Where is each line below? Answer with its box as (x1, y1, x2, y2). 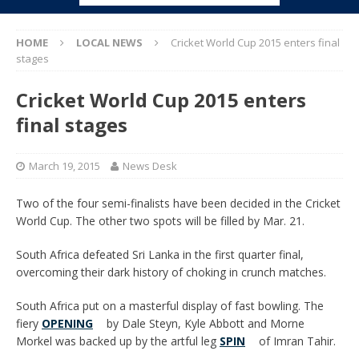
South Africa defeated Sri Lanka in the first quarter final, (16, 247, 304, 262)
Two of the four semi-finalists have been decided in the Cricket (16, 196, 341, 211)
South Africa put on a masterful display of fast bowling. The (16, 298, 324, 313)
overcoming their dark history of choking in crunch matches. (16, 264, 326, 280)
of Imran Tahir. (256, 333, 336, 349)
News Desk (123, 159, 177, 173)
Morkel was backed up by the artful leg (16, 333, 220, 349)
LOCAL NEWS (76, 35, 143, 50)
